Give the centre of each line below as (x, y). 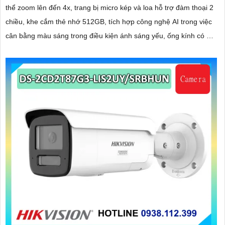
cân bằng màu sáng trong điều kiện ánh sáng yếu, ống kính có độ (110, 36)
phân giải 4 (23, 50)
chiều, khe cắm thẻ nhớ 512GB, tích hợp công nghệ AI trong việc (109, 22)
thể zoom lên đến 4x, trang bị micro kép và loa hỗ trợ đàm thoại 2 (109, 8)
